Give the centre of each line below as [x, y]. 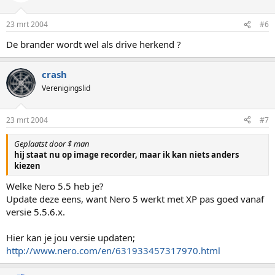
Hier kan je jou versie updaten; [71, 238]
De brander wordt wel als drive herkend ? [94, 44]
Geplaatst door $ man [52, 143]
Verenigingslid [66, 88]
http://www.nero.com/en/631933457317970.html [113, 250]
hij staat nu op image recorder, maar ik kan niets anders [126, 154]
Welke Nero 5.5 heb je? [55, 186]
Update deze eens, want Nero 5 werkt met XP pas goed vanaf [135, 199]
